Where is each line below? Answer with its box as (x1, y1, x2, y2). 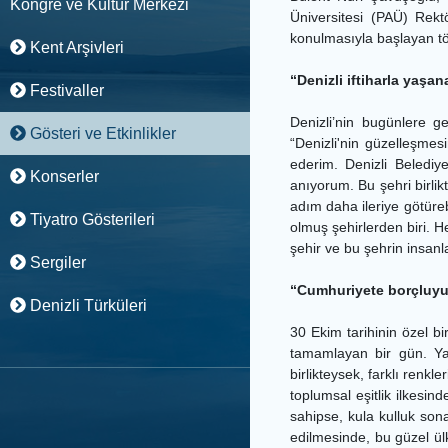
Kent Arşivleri (25, 39, 124, 56)
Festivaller (25, 82, 104, 99)
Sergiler (25, 254, 86, 271)
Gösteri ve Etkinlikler (25, 125, 176, 142)
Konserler (25, 168, 99, 185)
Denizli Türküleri (25, 297, 147, 314)
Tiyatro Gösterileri (25, 211, 155, 228)
